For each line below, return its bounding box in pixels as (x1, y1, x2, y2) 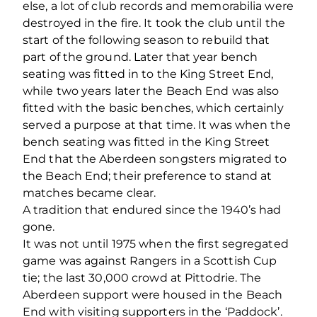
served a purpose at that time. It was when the (23, 117, 291, 132)
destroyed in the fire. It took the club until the (23, 16, 285, 30)
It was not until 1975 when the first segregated (23, 236, 289, 250)
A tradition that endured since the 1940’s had (23, 202, 282, 217)
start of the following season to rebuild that (23, 33, 270, 47)
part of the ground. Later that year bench (23, 50, 258, 64)
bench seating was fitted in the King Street (23, 134, 270, 149)
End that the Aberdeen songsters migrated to (23, 151, 287, 166)
